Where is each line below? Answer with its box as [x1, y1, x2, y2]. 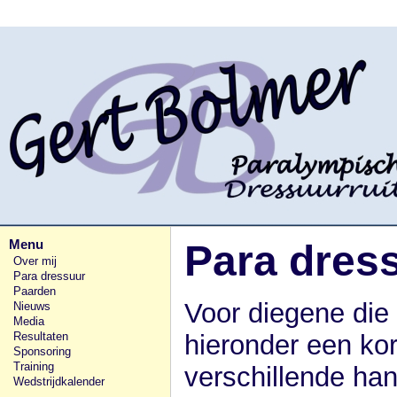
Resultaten [13, 330, 68, 343]
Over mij [13, 254, 57, 268]
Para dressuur [13, 269, 85, 283]
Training [13, 360, 54, 373]
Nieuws [13, 300, 51, 313]
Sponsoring [13, 345, 71, 358]
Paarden [13, 284, 56, 298]
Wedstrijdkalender [13, 375, 105, 388]
